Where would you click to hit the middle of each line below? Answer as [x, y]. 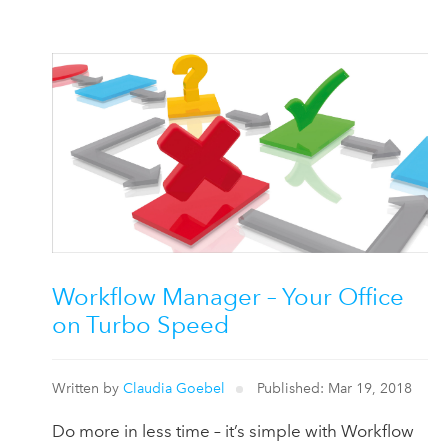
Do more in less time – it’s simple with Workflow [233, 431]
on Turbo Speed [140, 324]
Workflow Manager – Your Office [228, 296]
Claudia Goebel [174, 389]
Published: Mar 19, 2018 [333, 389]
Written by [87, 389]
